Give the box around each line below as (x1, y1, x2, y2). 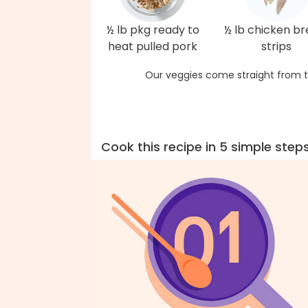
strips (261, 38, 291, 55)
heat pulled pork (108, 38, 197, 55)
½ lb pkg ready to (106, 22, 199, 38)
